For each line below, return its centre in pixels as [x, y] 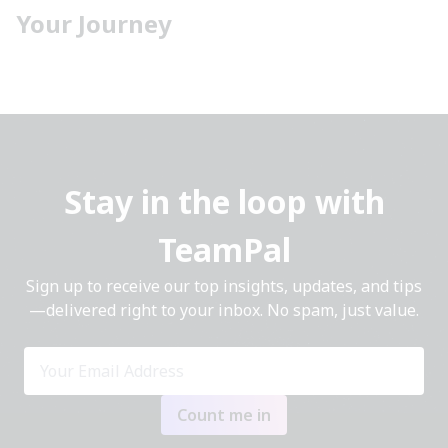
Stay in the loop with [224, 201]
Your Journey [94, 23]
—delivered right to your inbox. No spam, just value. [224, 309]
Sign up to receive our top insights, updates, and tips [224, 285]
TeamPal [224, 249]
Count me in [224, 414]
